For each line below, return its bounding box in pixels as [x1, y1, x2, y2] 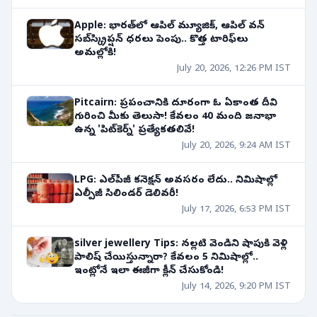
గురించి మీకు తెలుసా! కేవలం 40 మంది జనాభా [74, 110, 276, 124]
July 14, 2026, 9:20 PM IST [182, 280, 291, 293]
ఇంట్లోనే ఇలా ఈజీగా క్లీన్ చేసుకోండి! [74, 264, 224, 278]
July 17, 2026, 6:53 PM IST [182, 203, 291, 216]
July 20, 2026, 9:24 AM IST [182, 139, 291, 152]
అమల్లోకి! [74, 46, 116, 60]
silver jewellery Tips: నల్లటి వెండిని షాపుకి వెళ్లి [74, 237, 287, 251]
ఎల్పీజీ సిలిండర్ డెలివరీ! [74, 187, 178, 201]
